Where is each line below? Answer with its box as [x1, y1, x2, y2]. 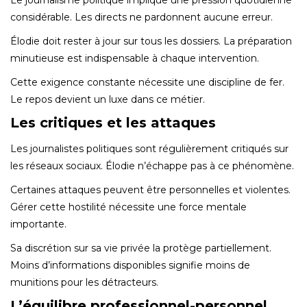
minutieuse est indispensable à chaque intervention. [10, 51, 259, 64]
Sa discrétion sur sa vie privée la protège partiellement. [10, 241, 271, 254]
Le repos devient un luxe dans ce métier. [10, 93, 205, 106]
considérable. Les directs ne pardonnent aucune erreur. [10, 10, 273, 23]
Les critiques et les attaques [10, 114, 216, 131]
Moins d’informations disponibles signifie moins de [10, 258, 250, 271]
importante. [10, 217, 66, 230]
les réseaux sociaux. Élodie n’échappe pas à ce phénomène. [10, 159, 294, 172]
